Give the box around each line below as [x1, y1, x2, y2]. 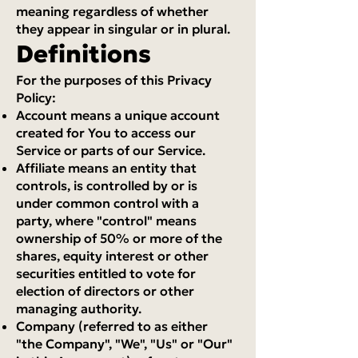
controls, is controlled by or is [16, 177, 197, 193]
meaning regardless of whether [16, 3, 209, 19]
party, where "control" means [16, 213, 197, 229]
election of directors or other [16, 283, 194, 299]
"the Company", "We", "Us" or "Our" [16, 336, 233, 352]
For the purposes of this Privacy [16, 72, 212, 88]
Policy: [16, 89, 56, 105]
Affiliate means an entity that [16, 160, 197, 176]
